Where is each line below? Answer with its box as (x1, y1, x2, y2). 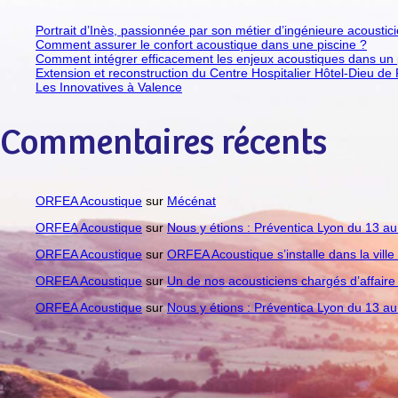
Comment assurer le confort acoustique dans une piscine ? (36, 37, 367, 52)
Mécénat (167, 193, 216, 208)
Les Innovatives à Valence (36, 80, 182, 95)
